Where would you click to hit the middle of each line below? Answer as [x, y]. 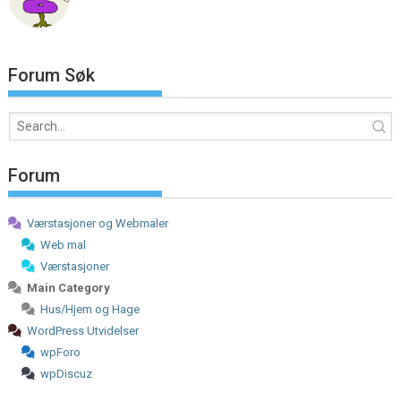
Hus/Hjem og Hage [90, 310]
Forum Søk [52, 76]
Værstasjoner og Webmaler [98, 224]
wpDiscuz [67, 374]
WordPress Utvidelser [83, 331]
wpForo [61, 353]
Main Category [69, 288]
